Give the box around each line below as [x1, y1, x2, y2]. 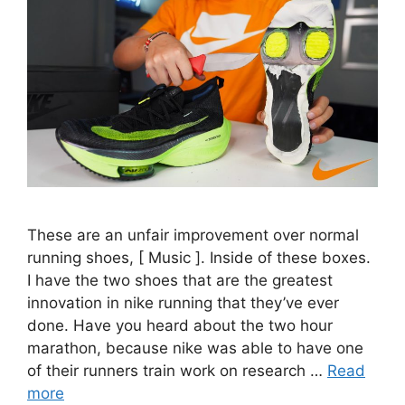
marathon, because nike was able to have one [27, 338, 363, 357]
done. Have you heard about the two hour [27, 316, 333, 334]
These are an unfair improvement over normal [27, 225, 359, 244]
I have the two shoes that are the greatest [27, 270, 333, 289]
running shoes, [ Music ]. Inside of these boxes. [27, 248, 371, 267]
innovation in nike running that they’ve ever [27, 293, 339, 312]
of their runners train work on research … [27, 361, 327, 380]
